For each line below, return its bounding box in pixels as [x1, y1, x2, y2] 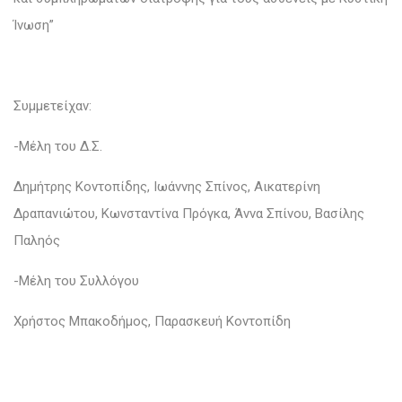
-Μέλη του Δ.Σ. [13, 137, 102, 154]
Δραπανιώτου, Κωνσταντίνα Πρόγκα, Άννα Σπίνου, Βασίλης [13, 205, 364, 222]
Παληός [13, 232, 60, 249]
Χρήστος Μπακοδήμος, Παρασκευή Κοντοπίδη [13, 312, 291, 329]
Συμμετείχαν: [13, 97, 92, 114]
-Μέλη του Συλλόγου [13, 272, 143, 289]
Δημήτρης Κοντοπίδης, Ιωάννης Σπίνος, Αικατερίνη [13, 178, 320, 195]
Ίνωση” [13, 16, 54, 33]
